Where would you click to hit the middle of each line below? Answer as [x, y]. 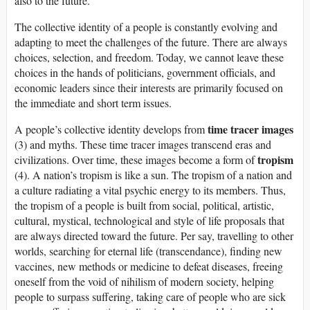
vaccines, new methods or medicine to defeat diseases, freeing [149, 266]
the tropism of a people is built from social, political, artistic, [144, 205]
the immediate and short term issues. [93, 102]
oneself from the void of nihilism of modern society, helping [144, 281]
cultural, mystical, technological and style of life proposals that [149, 220]
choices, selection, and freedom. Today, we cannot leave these [149, 57]
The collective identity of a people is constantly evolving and [146, 26]
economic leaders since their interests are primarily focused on [149, 87]
